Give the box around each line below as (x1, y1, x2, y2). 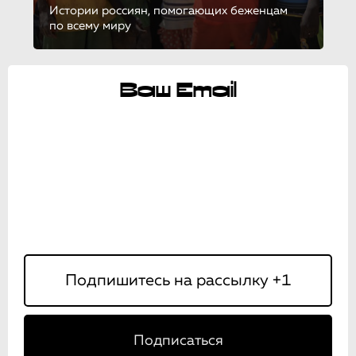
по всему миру (48, 20, 131, 32)
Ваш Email (119, 79, 237, 103)
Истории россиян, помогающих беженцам (48, 5, 288, 17)
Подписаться (133, 334, 223, 348)
